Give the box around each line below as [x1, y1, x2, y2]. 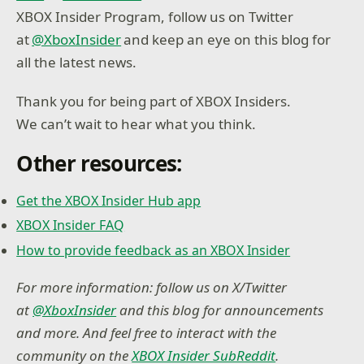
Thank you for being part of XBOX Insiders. [16, 91, 292, 110]
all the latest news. [16, 53, 141, 72]
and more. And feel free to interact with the [16, 323, 277, 343]
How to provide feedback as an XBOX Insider [16, 241, 291, 260]
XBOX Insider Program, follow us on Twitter [16, 7, 294, 27]
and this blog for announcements [116, 301, 324, 320]
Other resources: [16, 148, 182, 178]
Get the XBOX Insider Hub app [16, 191, 201, 210]
